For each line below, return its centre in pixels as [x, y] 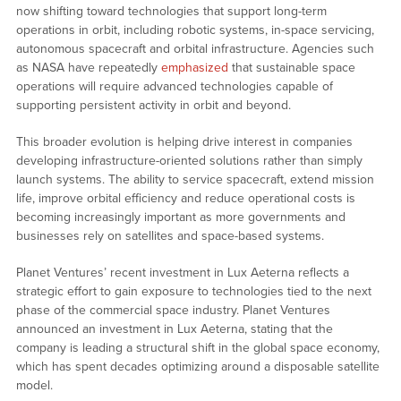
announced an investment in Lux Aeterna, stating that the [174, 329]
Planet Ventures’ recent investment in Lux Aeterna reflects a [182, 273]
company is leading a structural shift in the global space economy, [197, 348]
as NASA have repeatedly [88, 68]
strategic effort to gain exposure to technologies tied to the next [193, 292]
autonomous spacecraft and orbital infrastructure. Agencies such [195, 49]
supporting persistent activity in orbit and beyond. [153, 106]
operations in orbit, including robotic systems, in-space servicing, [195, 30]
